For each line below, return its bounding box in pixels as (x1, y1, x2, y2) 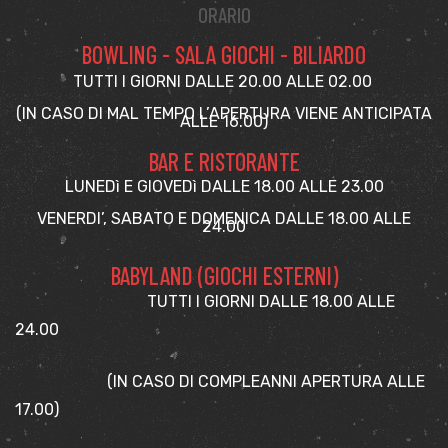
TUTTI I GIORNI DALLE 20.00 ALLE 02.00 (72, 71, 376, 91)
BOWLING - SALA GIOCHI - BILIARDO (82, 39, 366, 69)
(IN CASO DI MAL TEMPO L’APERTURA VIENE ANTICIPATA (16, 103, 432, 123)
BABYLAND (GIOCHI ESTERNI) (110, 260, 338, 290)
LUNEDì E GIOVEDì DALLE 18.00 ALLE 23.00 (64, 176, 384, 196)
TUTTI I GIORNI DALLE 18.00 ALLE (15, 291, 395, 311)
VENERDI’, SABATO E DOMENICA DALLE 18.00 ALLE (37, 208, 411, 228)
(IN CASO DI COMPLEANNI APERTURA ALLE (15, 371, 425, 391)
